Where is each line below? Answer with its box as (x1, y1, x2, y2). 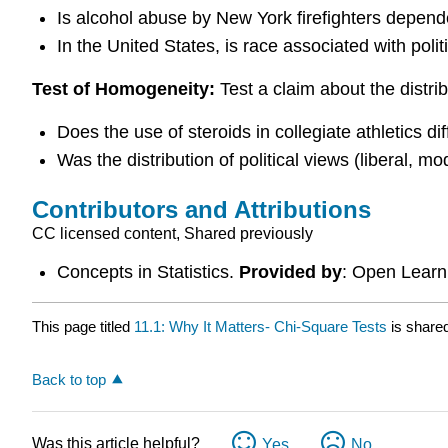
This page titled (32, 317, 134, 335)
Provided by (238, 262, 342, 283)
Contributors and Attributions (32, 195, 371, 223)
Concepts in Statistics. (56, 262, 239, 283)
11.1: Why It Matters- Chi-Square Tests (134, 317, 387, 335)
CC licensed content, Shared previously (32, 224, 313, 242)
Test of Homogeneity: (32, 78, 220, 99)
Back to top (32, 370, 106, 388)
